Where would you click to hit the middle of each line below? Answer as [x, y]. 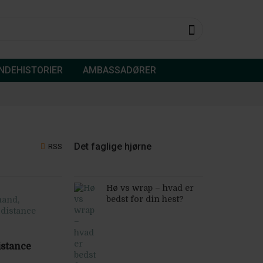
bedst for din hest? [145, 199]
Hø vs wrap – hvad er [150, 188]
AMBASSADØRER [119, 70]
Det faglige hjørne [113, 146]
